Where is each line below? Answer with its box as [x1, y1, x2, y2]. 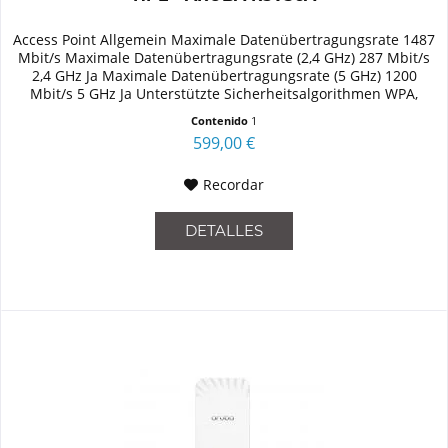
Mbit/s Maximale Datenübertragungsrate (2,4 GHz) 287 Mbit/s [18, 48, 431, 68]
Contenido [191, 113, 252, 129]
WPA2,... [197, 102, 251, 122]
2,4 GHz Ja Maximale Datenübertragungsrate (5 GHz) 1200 [31, 66, 417, 86]
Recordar [203, 175, 265, 195]
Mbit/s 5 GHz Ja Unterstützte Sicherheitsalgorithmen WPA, [30, 84, 419, 104]
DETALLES [185, 221, 264, 241]
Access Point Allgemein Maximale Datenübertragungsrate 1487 [13, 30, 436, 50]
